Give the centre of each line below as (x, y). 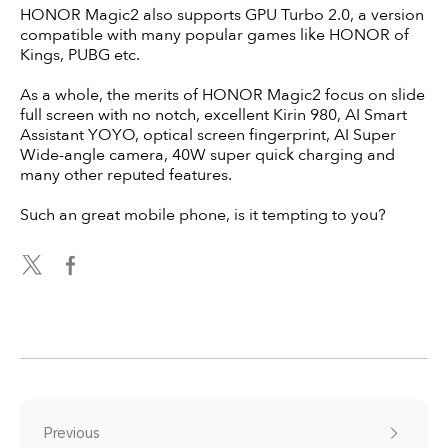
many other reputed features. (126, 174)
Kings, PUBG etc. (80, 54)
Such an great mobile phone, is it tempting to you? (203, 214)
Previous (72, 432)
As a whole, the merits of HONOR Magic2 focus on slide (222, 94)
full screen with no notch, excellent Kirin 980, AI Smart (213, 114)
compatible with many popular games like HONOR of (214, 34)
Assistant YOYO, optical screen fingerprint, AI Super (208, 134)
